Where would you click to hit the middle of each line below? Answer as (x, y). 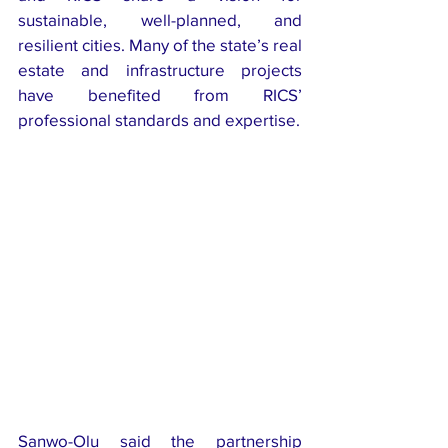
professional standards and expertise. (159, 119)
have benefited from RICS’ (160, 94)
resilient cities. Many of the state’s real (160, 44)
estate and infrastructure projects (160, 69)
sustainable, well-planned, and (160, 19)
